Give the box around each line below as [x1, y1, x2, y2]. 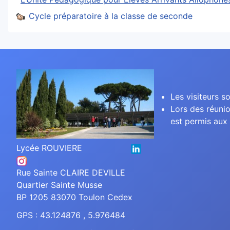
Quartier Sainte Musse [16, 180, 102, 190]
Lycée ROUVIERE [16, 143, 131, 153]
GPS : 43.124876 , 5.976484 [16, 210, 125, 220]
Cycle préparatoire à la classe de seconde [29, 11, 193, 22]
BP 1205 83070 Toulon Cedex [16, 192, 132, 202]
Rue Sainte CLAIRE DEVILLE [16, 167, 125, 178]
